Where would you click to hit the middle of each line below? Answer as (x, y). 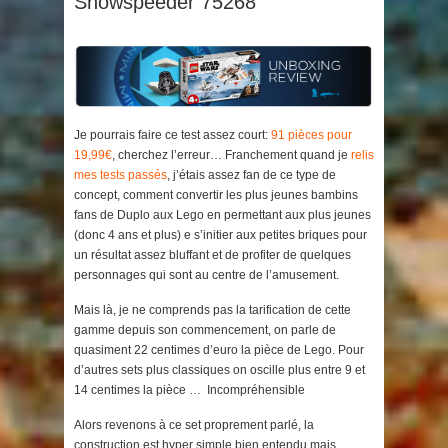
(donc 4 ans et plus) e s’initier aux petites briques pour (220, 235)
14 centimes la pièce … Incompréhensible (189, 390)
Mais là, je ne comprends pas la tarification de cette (212, 310)
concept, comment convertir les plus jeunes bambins (216, 195)
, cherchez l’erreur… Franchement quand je (231, 155)
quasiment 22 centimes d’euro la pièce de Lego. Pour (219, 350)
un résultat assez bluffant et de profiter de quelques (212, 255)
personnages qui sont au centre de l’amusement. (206, 275)
